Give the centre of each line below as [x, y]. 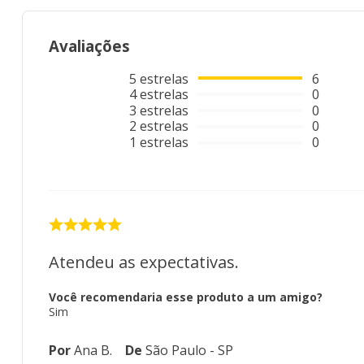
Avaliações [89, 46]
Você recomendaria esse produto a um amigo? [186, 297]
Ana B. [93, 351]
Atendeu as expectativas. [144, 262]
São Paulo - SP [189, 351]
